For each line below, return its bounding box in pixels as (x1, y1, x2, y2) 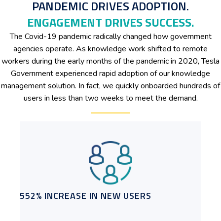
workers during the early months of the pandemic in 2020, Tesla (1, 56, 220, 67)
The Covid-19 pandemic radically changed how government (9, 31, 212, 42)
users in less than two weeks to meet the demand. (23, 93, 198, 104)
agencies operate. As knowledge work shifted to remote (13, 43, 208, 55)
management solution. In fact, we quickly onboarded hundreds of (1, 80, 220, 92)
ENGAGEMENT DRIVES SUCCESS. (27, 13, 194, 32)
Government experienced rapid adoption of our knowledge (11, 68, 210, 79)
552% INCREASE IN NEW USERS (20, 189, 151, 203)
